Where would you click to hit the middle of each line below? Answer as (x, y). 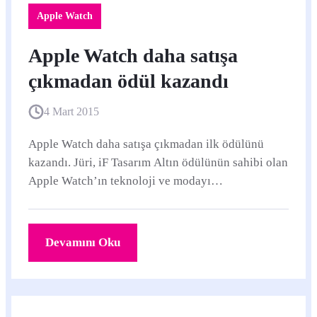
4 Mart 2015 (71, 111)
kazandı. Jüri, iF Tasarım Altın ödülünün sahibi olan (158, 162)
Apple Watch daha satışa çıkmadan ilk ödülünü (146, 144)
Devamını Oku (83, 242)
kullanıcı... (55, 218)
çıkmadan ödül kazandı (128, 81)
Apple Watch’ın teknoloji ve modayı (120, 181)
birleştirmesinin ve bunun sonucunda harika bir (147, 199)
